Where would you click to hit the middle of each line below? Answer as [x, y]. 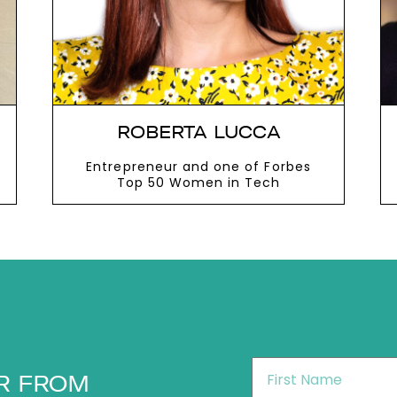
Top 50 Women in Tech [198, 183]
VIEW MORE [167, 235]
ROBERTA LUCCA [198, 132]
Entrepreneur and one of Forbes [198, 167]
